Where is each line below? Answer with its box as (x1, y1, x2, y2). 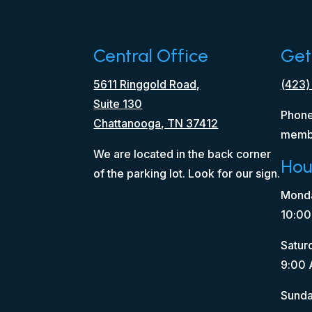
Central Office (93, 44, 209, 67)
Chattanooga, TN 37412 (93, 116, 219, 130)
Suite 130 (93, 96, 143, 111)
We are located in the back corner (93, 146, 272, 161)
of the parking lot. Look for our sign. (93, 166, 281, 180)
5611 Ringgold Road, (93, 77, 201, 91)
